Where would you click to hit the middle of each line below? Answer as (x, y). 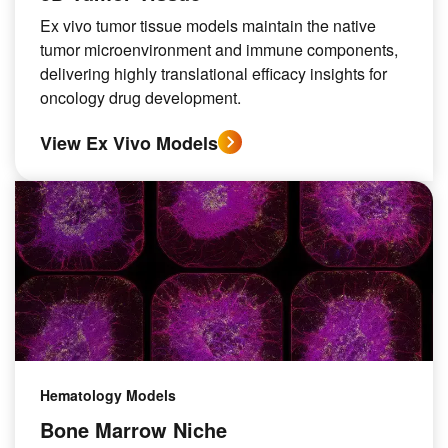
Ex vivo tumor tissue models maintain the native (208, 25)
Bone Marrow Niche (133, 429)
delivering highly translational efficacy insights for (213, 73)
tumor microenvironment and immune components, (219, 49)
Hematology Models (108, 395)
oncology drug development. (140, 97)
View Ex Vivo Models (129, 143)
